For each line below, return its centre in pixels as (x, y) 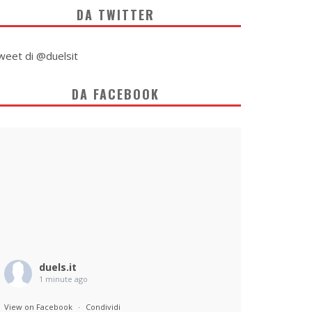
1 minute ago (63, 279)
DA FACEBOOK (116, 94)
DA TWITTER (116, 15)
